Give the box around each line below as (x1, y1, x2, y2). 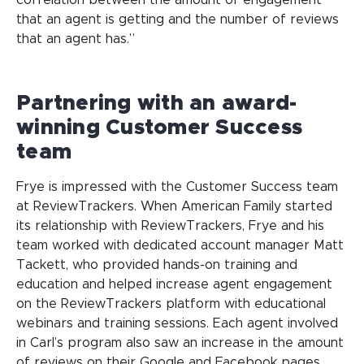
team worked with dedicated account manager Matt (16, 238, 344, 252)
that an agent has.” (16, 32, 135, 45)
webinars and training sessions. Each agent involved (16, 316, 338, 330)
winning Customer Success (16, 116, 303, 138)
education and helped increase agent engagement (16, 277, 332, 291)
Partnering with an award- (16, 92, 297, 114)
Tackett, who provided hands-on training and (16, 258, 297, 271)
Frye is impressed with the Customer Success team (16, 180, 338, 193)
